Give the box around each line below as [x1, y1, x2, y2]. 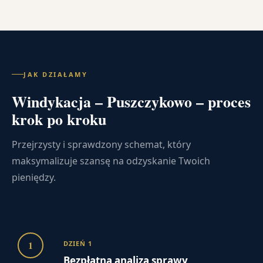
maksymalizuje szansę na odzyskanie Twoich [12, 154, 210, 167]
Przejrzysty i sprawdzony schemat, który [12, 137, 191, 151]
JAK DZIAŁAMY [23, 69, 87, 79]
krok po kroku [12, 107, 106, 130]
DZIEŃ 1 [63, 238, 92, 248]
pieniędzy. [12, 170, 56, 184]
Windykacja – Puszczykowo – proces [12, 90, 251, 113]
